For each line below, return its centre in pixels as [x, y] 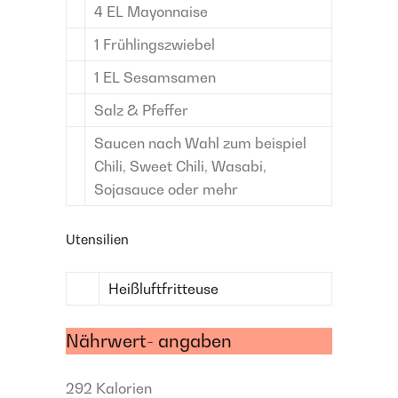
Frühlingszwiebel [159, 44]
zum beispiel [265, 143]
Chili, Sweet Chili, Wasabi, [180, 166]
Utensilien [97, 239]
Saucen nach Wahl [157, 143]
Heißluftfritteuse [163, 289]
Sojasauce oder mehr [166, 189]
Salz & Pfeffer [141, 110]
